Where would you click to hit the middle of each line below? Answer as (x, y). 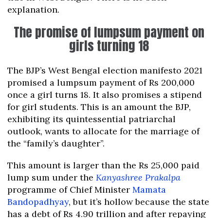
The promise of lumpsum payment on (109, 32)
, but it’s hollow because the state (139, 202)
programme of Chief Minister (70, 190)
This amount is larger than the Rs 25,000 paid (103, 165)
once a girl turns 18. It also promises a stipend (105, 95)
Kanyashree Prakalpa (138, 178)
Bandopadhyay (38, 202)
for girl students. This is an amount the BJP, (99, 107)
